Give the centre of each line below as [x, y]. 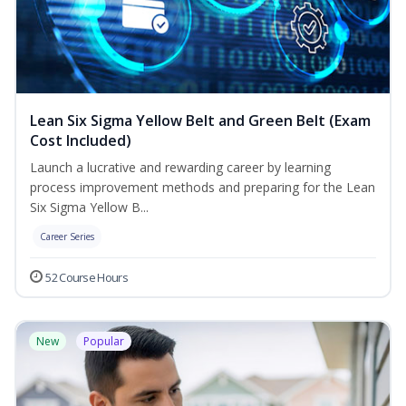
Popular [104, 342]
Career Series [67, 237]
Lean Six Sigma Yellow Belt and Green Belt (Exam [200, 121]
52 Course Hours [87, 278]
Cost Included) [81, 141]
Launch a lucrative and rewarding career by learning [180, 168]
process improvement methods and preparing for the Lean [203, 188]
